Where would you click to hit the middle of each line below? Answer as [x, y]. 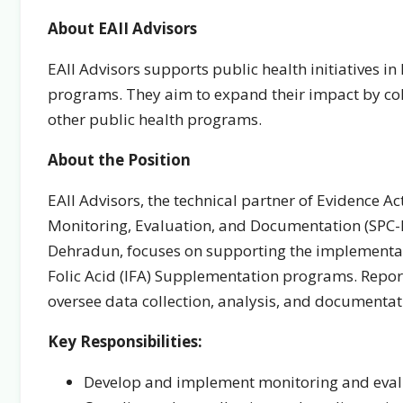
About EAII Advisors [122, 28]
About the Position [119, 160]
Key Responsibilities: [125, 341]
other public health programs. [155, 119]
